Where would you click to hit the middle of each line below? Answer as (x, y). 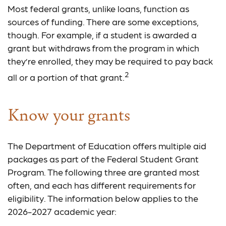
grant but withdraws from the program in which (103, 48)
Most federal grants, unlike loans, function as (98, 8)
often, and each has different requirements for (102, 185)
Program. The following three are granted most (104, 172)
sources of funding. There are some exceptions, (103, 21)
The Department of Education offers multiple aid (107, 146)
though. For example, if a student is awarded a (102, 35)
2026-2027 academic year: (62, 211)
